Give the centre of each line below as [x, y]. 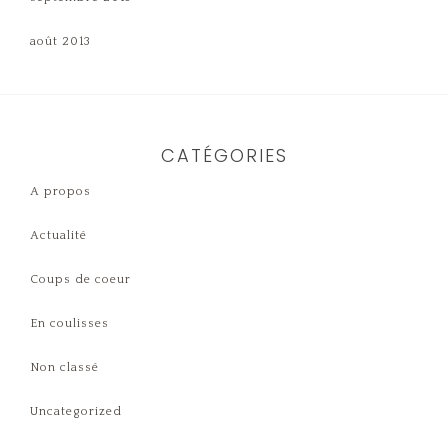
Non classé [64, 367]
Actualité [58, 235]
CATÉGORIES [224, 155]
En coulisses [69, 323]
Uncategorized [76, 411]
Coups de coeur [80, 279]
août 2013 [60, 41]
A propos [60, 191]
